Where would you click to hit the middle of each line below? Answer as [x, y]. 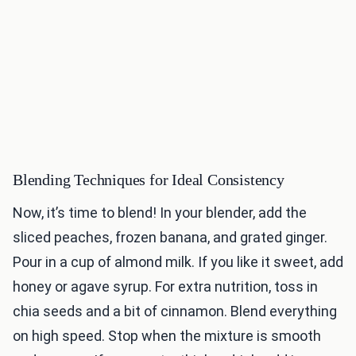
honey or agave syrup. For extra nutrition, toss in [165, 287]
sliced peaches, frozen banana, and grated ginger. [170, 238]
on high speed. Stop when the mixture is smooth [167, 336]
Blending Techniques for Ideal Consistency [149, 180]
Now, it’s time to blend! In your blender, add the [160, 213]
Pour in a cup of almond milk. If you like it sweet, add [178, 262]
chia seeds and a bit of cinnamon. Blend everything [175, 311]
